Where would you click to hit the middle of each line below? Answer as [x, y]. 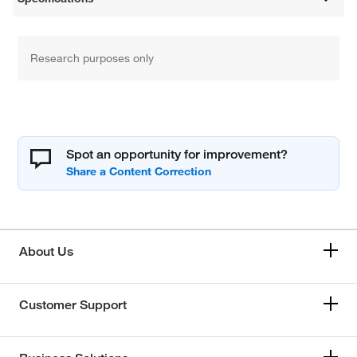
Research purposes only [92, 58]
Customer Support [73, 304]
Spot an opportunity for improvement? [177, 154]
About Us [46, 251]
